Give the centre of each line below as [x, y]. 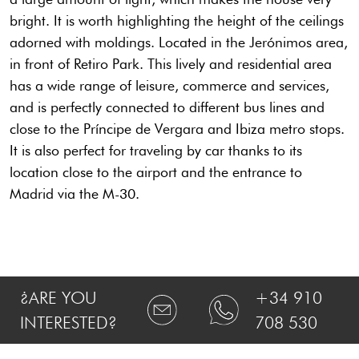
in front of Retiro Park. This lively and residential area [171, 64]
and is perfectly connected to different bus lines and [167, 107]
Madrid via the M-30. [75, 194]
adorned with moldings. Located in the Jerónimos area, [179, 42]
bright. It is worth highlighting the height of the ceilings [177, 21]
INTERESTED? [69, 323]
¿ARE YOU [58, 298]
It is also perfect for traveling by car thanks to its [156, 151]
